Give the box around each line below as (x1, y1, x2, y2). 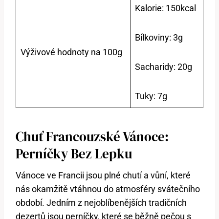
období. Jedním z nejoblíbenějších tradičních (16, 197, 187, 208)
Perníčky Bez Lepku (16, 144, 132, 163)
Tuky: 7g (135, 91, 167, 102)
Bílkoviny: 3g (135, 32, 183, 43)
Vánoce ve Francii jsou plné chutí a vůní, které (16, 170, 191, 181)
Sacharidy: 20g (135, 62, 192, 72)
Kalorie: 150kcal (135, 3, 196, 14)
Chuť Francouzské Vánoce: (16, 127, 169, 146)
